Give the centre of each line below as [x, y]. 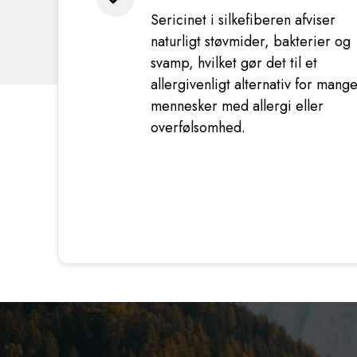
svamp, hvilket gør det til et [234, 63]
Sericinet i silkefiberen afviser [243, 20]
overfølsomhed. [198, 127]
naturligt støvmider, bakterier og [251, 41]
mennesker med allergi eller [237, 106]
